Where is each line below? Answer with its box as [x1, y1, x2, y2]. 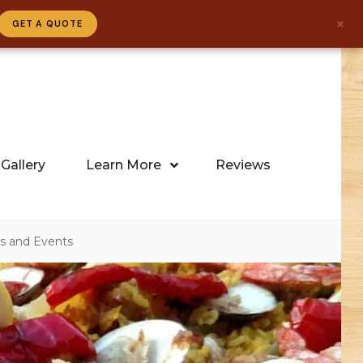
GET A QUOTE [11, 18, 83, 29]
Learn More [85, 156, 161, 173]
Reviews [215, 156, 271, 173]
